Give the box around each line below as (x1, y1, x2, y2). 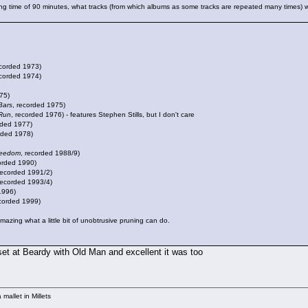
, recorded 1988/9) (21, 148, 80, 157)
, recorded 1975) (12, 100, 65, 109)
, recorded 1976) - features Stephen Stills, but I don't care (11, 110, 195, 118)
